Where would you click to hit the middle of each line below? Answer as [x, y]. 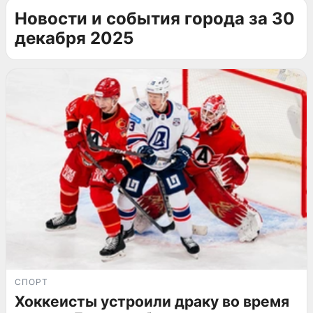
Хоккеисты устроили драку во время [152, 301]
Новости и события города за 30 [155, 19]
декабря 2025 [74, 38]
